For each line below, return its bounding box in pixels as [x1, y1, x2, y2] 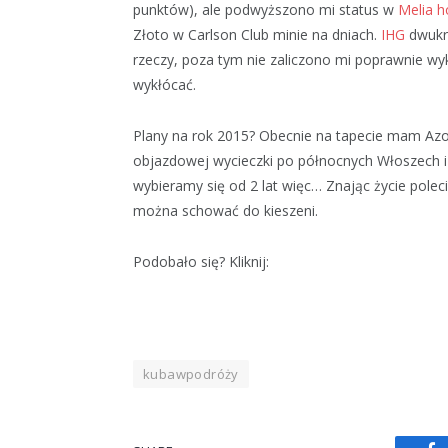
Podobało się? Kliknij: [133, 251, 269, 271]
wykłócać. [133, 74, 196, 94]
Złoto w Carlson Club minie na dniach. [133, 24, 381, 44]
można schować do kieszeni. [133, 200, 318, 220]
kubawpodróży [143, 364, 239, 383]
